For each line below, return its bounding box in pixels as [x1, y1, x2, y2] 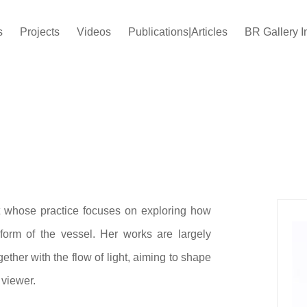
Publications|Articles [128, 26, 228, 38]
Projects [20, 26, 60, 38]
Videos [77, 26, 111, 38]
